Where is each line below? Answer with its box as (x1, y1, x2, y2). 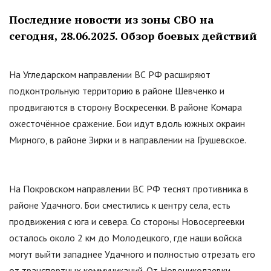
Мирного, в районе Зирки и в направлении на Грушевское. (9, 134, 246, 146)
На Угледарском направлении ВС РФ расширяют (9, 68, 211, 81)
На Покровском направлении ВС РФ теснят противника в (9, 183, 249, 195)
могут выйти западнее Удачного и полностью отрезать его (9, 248, 255, 261)
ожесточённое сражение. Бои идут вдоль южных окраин (9, 117, 245, 130)
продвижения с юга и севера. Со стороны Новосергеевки (9, 215, 244, 228)
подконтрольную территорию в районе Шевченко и (9, 85, 224, 97)
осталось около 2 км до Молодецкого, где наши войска (9, 232, 242, 244)
